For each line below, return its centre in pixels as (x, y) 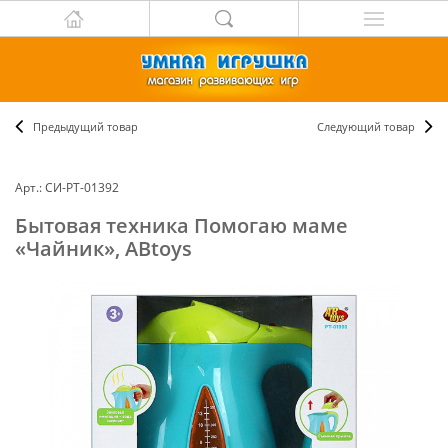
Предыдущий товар (85, 126)
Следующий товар (366, 126)
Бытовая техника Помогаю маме (181, 225)
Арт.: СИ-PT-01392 (67, 187)
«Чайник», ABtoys (103, 248)
